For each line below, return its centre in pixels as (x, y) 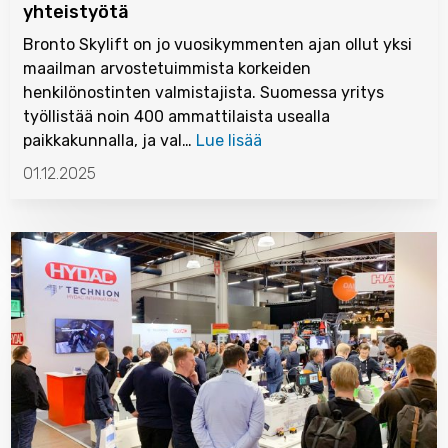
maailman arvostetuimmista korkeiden (167, 68)
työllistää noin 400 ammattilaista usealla (176, 116)
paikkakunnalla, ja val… (109, 140)
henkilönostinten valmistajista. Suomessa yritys (203, 92)
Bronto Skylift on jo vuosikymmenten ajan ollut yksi (217, 44)
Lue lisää (229, 140)
